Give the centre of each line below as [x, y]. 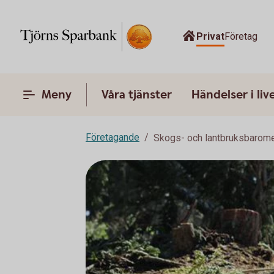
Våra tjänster [137, 95]
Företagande [113, 137]
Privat [210, 36]
